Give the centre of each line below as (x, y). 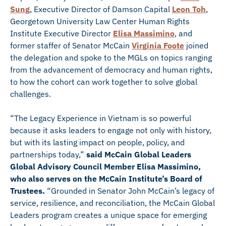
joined (196, 45)
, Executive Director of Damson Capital (101, 9)
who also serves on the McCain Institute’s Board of (106, 179)
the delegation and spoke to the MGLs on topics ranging (111, 58)
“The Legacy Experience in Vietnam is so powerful (101, 118)
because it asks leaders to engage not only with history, (111, 130)
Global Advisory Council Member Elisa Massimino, (105, 166)
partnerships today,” (48, 154)
